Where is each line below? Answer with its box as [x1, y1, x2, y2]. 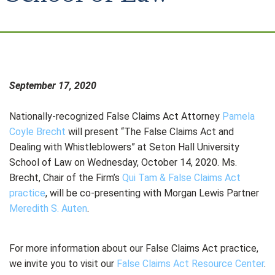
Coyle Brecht [9, 126, 66, 137]
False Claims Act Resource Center [117, 258, 264, 269]
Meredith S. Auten [9, 203, 87, 214]
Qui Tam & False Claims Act [122, 172, 241, 184]
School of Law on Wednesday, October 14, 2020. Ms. [9, 157, 237, 168]
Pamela [222, 110, 255, 122]
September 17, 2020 [9, 80, 96, 91]
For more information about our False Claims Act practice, [9, 242, 258, 254]
